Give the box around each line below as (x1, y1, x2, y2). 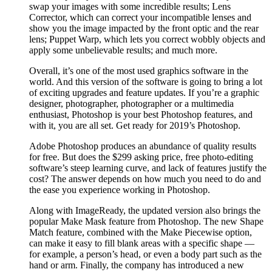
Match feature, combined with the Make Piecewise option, (29, 226, 252, 237)
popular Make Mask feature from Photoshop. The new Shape (29, 216, 263, 226)
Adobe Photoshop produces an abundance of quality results (29, 140, 256, 151)
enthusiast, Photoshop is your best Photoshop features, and (29, 109, 253, 120)
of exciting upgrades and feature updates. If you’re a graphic (29, 87, 259, 98)
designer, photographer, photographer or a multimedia (29, 98, 234, 109)
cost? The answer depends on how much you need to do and (29, 173, 261, 184)
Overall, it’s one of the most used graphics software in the (29, 65, 248, 76)
